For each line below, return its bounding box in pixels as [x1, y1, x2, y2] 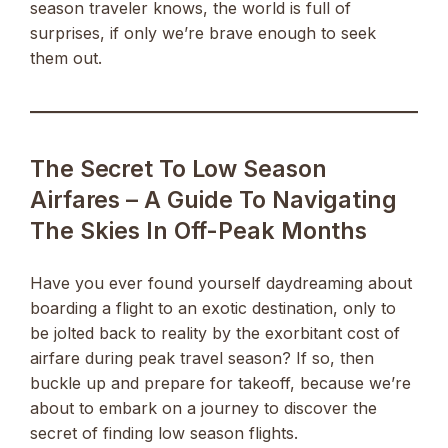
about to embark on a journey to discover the [30, 397, 377, 418]
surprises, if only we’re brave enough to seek [30, 22, 376, 43]
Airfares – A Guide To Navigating [30, 185, 397, 214]
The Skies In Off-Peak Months [30, 216, 368, 245]
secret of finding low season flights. [30, 422, 298, 443]
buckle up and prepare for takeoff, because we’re [30, 372, 411, 393]
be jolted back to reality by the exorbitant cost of [30, 322, 400, 343]
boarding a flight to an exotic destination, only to [30, 297, 396, 318]
